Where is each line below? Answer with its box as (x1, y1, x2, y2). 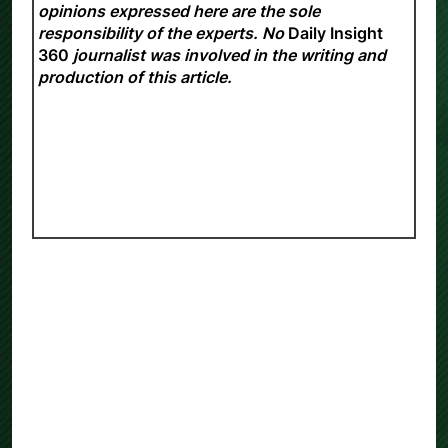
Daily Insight (288, 23, 384, 44)
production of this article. (38, 67, 233, 88)
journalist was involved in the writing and (69, 45, 387, 66)
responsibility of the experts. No (38, 23, 289, 44)
